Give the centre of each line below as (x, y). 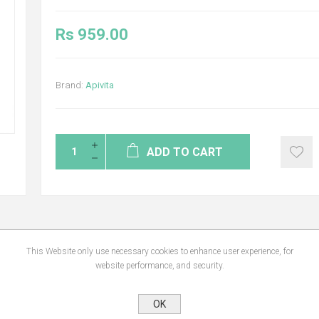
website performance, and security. (159, 266)
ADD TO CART (185, 152)
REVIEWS (142, 251)
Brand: (69, 85)
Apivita (99, 85)
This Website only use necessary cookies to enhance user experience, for (159, 251)
